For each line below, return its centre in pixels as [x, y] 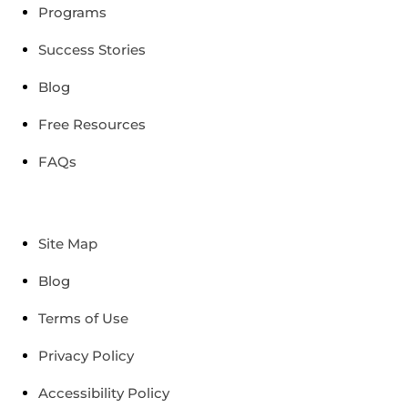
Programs [72, 12]
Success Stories [92, 50]
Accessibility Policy [103, 393]
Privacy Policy [86, 355]
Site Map [67, 243]
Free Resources [92, 124]
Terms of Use [83, 318]
